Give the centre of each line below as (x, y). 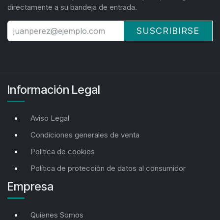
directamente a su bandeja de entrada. (72, 7)
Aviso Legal (50, 118)
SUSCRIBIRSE (168, 31)
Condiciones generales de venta (85, 135)
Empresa (30, 187)
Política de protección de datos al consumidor (108, 168)
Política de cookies (63, 152)
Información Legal (54, 90)
